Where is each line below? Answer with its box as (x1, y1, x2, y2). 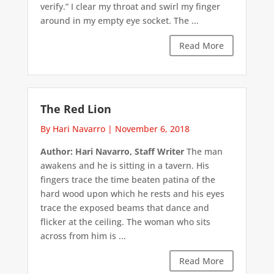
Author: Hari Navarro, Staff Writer (40, 145, 184, 157)
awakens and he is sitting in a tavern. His (40, 159, 209, 171)
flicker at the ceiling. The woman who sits (40, 215, 210, 228)
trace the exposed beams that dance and (40, 201, 209, 213)
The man (183, 145, 223, 157)
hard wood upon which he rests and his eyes (40, 187, 224, 199)
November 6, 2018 (114, 122, 190, 135)
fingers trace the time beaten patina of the (40, 173, 215, 185)
